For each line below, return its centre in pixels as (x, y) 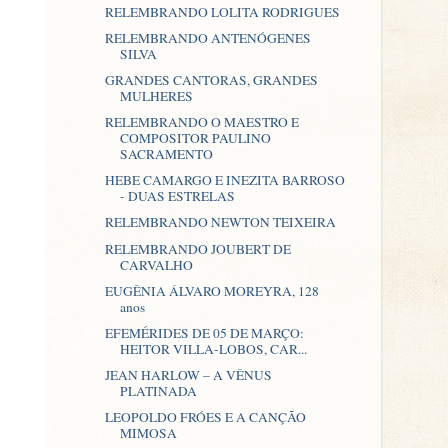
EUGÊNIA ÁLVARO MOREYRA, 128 (211, 290)
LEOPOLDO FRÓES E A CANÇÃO (205, 417)
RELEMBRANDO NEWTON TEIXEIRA (220, 222)
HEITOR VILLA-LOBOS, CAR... (213, 348)
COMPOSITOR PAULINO (195, 138)
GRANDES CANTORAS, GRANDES (211, 80)
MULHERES (156, 96)
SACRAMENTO (166, 154)
